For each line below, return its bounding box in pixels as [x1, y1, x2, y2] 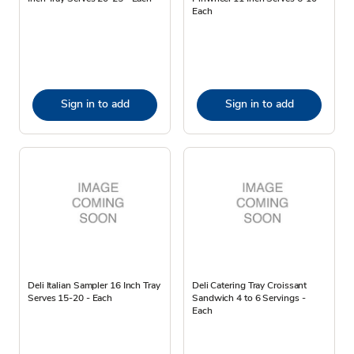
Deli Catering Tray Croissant [192, 278, 307, 292]
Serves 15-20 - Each [28, 291, 113, 304]
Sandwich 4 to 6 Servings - [192, 291, 306, 304]
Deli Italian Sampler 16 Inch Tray [28, 278, 160, 292]
